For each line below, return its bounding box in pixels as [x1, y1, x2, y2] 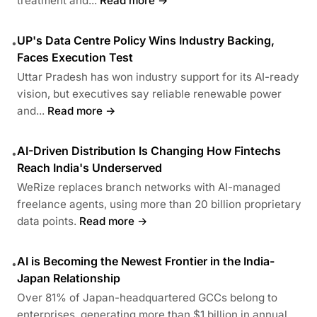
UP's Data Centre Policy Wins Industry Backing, [17, 33, 275, 47]
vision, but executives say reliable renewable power [17, 86, 282, 100]
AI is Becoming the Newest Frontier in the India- [17, 253, 275, 268]
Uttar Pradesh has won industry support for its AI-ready [17, 69, 299, 83]
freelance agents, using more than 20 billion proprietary [17, 197, 301, 211]
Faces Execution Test [17, 50, 133, 64]
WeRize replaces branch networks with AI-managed [17, 180, 280, 194]
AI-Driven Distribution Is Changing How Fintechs [17, 143, 281, 158]
